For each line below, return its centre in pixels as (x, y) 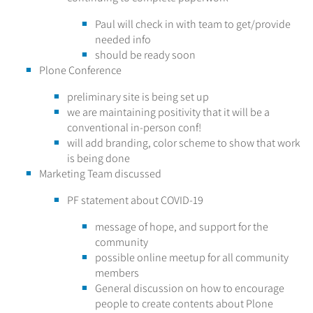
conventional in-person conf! (134, 127)
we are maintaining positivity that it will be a (168, 112)
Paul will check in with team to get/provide (193, 24)
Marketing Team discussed (100, 173)
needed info (123, 39)
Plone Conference (80, 70)
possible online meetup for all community (192, 257)
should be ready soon (145, 54)
